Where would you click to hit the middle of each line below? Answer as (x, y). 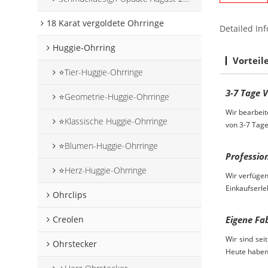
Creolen (68, 220)
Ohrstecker (75, 244)
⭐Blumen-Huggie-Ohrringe (109, 146)
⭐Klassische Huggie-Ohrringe (113, 121)
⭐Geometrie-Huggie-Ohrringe (114, 97)
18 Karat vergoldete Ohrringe (106, 23)
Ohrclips (70, 195)
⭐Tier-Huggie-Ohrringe (101, 72)
